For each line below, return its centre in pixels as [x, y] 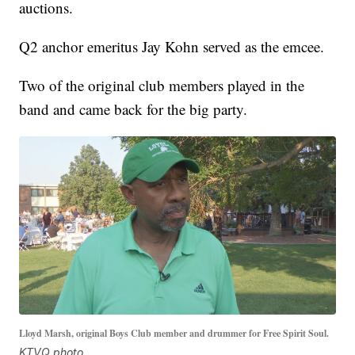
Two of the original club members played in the [162, 86]
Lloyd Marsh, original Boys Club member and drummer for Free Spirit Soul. [174, 333]
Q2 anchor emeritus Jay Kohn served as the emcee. [172, 47]
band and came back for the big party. [134, 109]
